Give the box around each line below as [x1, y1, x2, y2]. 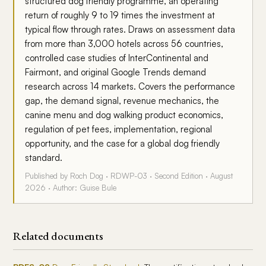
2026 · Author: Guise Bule [25, 183, 117, 192]
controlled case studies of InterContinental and [25, 52, 209, 64]
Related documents [13, 229, 103, 243]
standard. [25, 152, 63, 163]
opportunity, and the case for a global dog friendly [25, 138, 220, 149]
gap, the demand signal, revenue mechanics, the [25, 95, 220, 106]
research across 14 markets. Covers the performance [25, 81, 236, 92]
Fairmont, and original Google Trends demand [25, 66, 207, 78]
